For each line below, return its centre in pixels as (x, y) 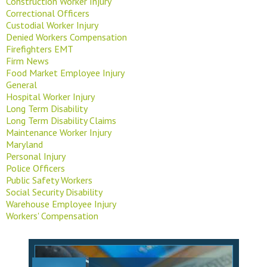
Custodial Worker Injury (52, 25)
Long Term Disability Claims (61, 120)
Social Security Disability (54, 192)
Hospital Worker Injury (50, 96)
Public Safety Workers (49, 180)
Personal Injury (36, 156)
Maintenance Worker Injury (59, 132)
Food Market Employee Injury (65, 72)
